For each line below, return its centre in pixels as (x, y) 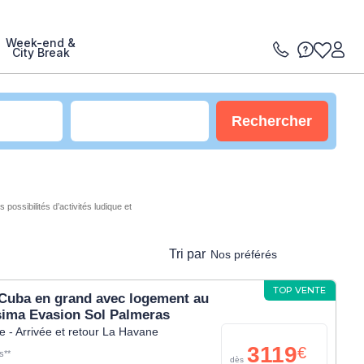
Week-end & (41, 43)
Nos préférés (244, 254)
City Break (41, 52)
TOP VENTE (300, 290)
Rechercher (272, 121)
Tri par (187, 253)
